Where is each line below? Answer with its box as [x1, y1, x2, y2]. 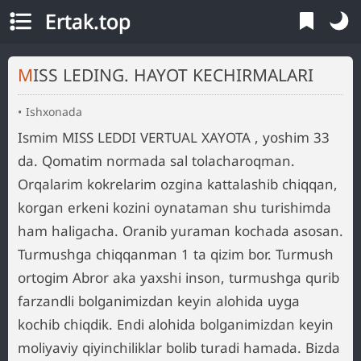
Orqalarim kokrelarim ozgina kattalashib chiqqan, [18, 175, 338, 193]
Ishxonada [26, 104, 82, 119]
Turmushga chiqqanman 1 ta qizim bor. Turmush [18, 245, 334, 263]
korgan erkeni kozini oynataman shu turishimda [18, 198, 331, 217]
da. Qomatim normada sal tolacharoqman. [18, 151, 295, 170]
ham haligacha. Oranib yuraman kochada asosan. [18, 222, 343, 240]
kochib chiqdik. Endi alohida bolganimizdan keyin [18, 315, 334, 334]
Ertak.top [45, 7, 131, 35]
